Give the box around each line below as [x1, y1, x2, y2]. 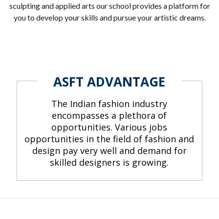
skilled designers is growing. [50, 156, 169, 168]
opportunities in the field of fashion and [24, 133, 195, 145]
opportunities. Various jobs [51, 121, 168, 133]
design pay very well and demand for [32, 145, 187, 156]
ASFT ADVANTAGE [53, 73, 166, 90]
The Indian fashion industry [51, 98, 168, 109]
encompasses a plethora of [52, 109, 167, 121]
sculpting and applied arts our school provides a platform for [9, 1, 210, 10]
